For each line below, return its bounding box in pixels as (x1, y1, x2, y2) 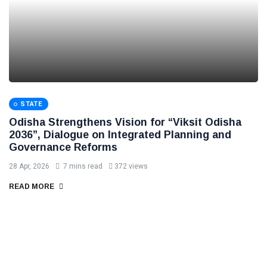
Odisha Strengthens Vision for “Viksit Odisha (9, 116, 241, 128)
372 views (114, 162, 148, 170)
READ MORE (9, 182, 56, 191)
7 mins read (61, 162, 103, 170)
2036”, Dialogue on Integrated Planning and (9, 129, 231, 141)
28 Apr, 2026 (9, 162, 49, 170)
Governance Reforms (9, 141, 117, 153)
